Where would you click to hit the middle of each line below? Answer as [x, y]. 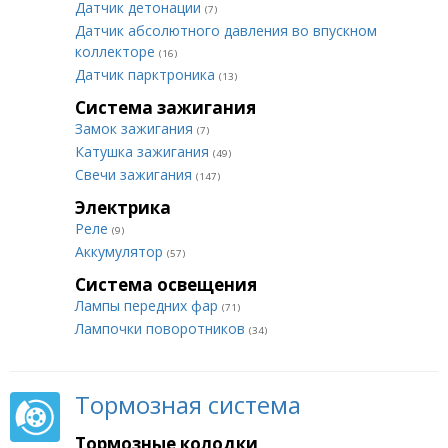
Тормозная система [188, 404]
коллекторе [117, 51]
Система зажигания [165, 107]
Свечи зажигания [135, 174]
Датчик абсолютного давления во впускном [226, 30]
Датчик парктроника [147, 74]
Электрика [123, 207]
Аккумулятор [121, 251]
